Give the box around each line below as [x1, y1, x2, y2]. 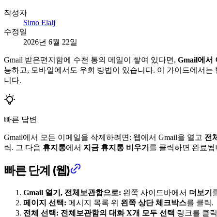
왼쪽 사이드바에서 [121, 188, 189, 197]
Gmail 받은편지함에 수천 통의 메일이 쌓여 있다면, [4, 55, 178, 64]
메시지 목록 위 [66, 198, 121, 207]
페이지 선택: [23, 198, 66, 207]
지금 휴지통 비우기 [83, 143, 149, 152]
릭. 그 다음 [4, 143, 43, 152]
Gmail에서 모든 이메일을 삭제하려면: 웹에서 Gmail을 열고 [4, 133, 204, 141]
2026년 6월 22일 [23, 37, 77, 46]
